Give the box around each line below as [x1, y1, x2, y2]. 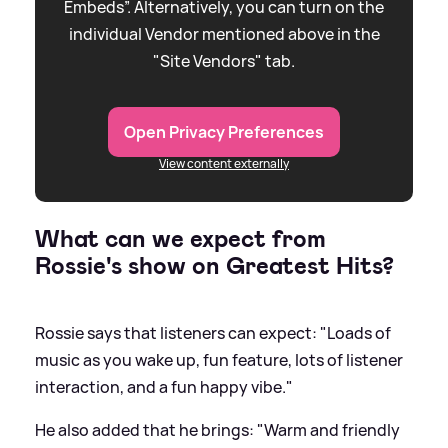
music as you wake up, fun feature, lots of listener [35, 348, 403, 371]
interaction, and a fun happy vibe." [35, 375, 293, 398]
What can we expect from [35, 222, 326, 255]
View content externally [159, 154, 289, 172]
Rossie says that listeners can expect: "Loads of [35, 321, 391, 344]
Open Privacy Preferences [124, 120, 324, 143]
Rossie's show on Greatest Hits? [35, 249, 394, 282]
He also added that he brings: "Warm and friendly [35, 418, 400, 441]
